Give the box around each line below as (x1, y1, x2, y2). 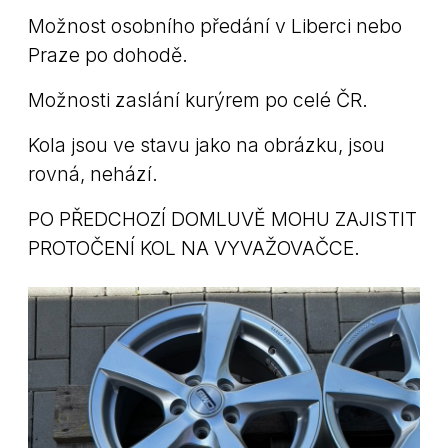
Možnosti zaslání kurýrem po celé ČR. (28, 87, 368, 112)
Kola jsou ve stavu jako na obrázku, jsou (28, 132, 385, 157)
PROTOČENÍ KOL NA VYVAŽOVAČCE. (28, 235, 360, 260)
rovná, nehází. (28, 161, 158, 186)
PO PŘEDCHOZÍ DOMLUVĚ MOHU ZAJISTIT (28, 206, 417, 231)
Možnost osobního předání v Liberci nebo (28, 13, 402, 38)
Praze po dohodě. (28, 42, 188, 67)
